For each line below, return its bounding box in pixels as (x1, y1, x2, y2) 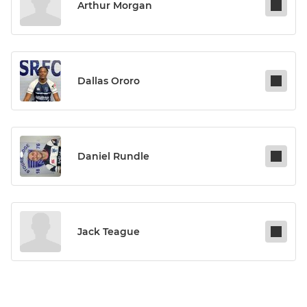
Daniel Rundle (77, 150, 149, 163)
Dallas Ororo (77, 75, 140, 88)
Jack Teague (77, 225, 140, 238)
